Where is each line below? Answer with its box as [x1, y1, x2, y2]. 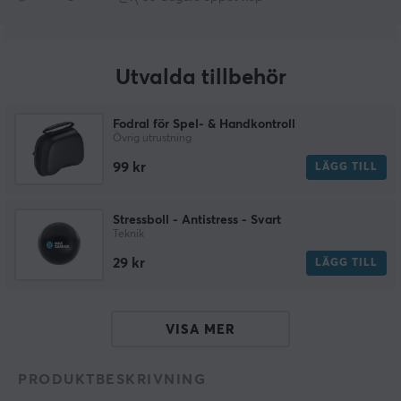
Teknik [113, 229, 144, 241]
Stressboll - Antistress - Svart [113, 214, 281, 227]
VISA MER [166, 322, 235, 337]
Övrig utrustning [113, 133, 192, 145]
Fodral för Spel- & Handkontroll [113, 118, 295, 132]
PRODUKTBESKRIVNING [18, 372, 206, 388]
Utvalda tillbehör [115, 67, 286, 90]
